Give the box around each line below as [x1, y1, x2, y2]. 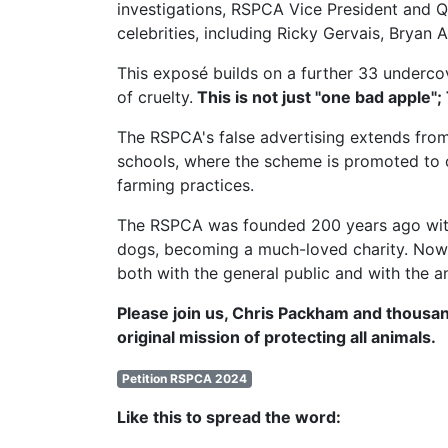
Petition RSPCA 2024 [121, 371, 247, 386]
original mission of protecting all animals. [117, 327, 436, 347]
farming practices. [117, 175, 254, 195]
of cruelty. [117, 87, 193, 107]
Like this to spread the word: [117, 407, 341, 427]
